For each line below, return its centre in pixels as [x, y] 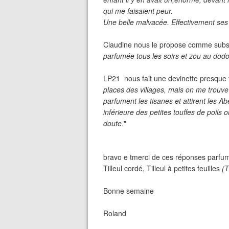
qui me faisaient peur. [138, 11]
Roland [115, 213]
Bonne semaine [129, 191]
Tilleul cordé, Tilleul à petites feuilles [163, 168]
